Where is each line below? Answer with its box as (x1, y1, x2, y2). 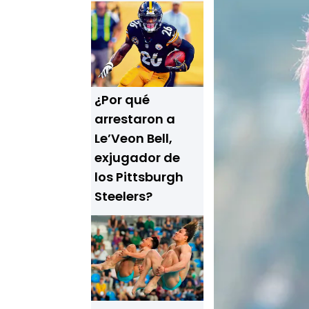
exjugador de (94, 149, 180, 166)
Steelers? (94, 188, 152, 205)
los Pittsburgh (94, 168, 183, 186)
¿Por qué (94, 91, 150, 108)
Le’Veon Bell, (94, 130, 172, 147)
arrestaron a (94, 110, 175, 128)
